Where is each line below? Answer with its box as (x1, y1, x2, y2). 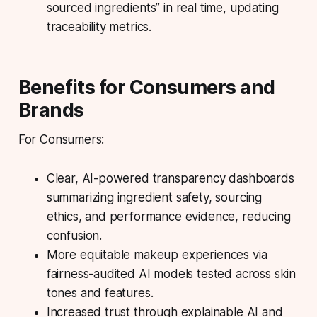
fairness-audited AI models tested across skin (46, 267, 296, 282)
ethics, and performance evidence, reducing (46, 209, 291, 224)
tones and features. (46, 286, 154, 301)
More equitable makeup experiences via (46, 248, 267, 263)
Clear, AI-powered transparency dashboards (46, 171, 294, 186)
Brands (18, 98, 84, 122)
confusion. (46, 229, 103, 243)
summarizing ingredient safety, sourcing (46, 190, 263, 205)
